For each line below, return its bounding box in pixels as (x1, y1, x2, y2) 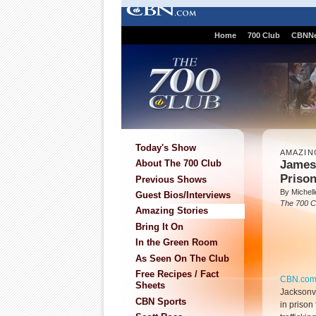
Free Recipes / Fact (135, 269, 219, 280)
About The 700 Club (135, 158, 221, 169)
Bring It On (135, 221, 183, 232)
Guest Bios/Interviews (135, 189, 231, 200)
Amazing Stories (135, 205, 208, 217)
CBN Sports (135, 296, 186, 307)
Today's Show (135, 142, 196, 153)
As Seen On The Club (135, 253, 229, 264)
